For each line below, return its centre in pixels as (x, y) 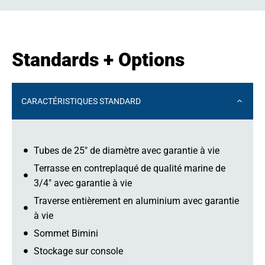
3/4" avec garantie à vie (83, 183)
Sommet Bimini (66, 233)
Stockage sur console (78, 251)
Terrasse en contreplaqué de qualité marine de (130, 168)
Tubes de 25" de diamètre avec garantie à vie (127, 150)
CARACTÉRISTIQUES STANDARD (81, 101)
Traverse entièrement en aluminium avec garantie (136, 201)
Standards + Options (98, 59)
